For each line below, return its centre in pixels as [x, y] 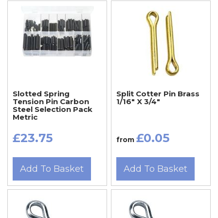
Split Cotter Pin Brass [158, 93]
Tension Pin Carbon [51, 101]
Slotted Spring [41, 93]
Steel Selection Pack [53, 109]
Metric [25, 117]
